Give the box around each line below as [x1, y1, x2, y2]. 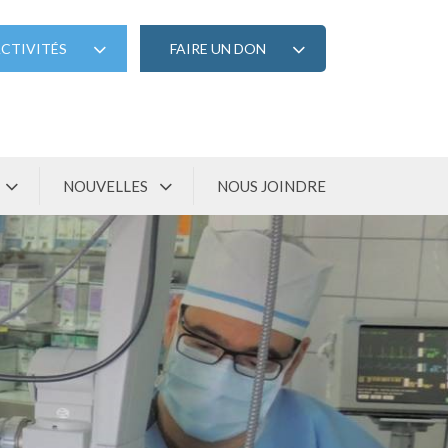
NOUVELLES [63, 177, 148, 195]
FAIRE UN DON [170, 40, 266, 57]
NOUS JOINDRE [217, 177, 326, 195]
